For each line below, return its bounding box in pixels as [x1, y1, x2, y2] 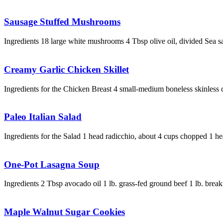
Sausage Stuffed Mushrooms [4, 16, 120, 27]
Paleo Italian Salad [4, 111, 82, 122]
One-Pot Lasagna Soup [4, 159, 100, 170]
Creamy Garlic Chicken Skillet [4, 64, 129, 75]
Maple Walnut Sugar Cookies [4, 207, 125, 218]
